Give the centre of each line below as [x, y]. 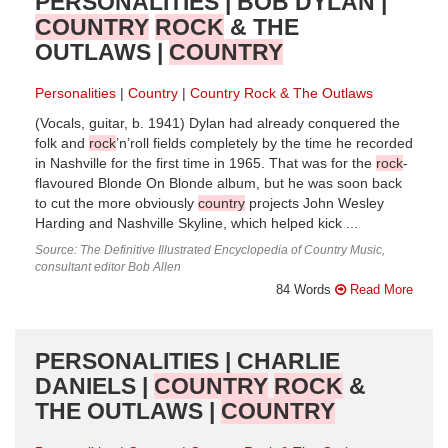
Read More [379, 289]
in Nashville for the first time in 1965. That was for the [205, 163]
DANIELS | [94, 385]
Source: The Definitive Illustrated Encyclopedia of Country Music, [210, 249]
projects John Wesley [314, 203]
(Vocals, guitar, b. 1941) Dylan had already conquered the [217, 123]
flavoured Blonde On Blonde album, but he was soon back [218, 183]
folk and [62, 143]
